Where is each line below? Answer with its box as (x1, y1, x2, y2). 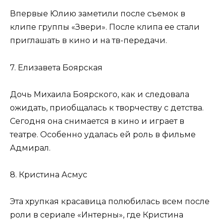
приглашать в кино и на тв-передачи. (10, 36, 167, 46)
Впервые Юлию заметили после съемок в (10, 9, 185, 19)
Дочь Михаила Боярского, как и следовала (10, 89, 189, 99)
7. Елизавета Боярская (10, 62, 103, 72)
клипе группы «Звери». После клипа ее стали (10, 22, 200, 32)
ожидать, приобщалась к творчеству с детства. (10, 103, 204, 112)
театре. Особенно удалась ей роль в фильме (10, 129, 196, 139)
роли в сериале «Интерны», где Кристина (10, 210, 183, 220)
